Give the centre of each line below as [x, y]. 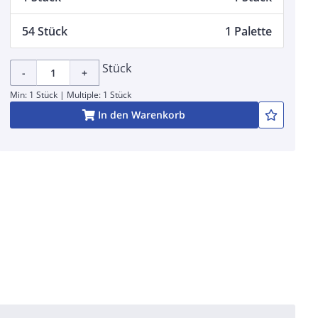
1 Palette [248, 31]
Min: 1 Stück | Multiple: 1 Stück [70, 95]
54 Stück [44, 31]
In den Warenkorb [142, 115]
